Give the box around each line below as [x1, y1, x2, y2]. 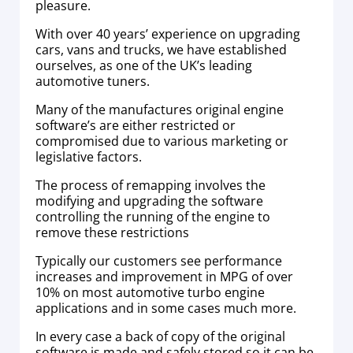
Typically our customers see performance [35, 251, 282, 269]
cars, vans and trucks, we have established [35, 40, 287, 58]
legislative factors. [35, 147, 142, 165]
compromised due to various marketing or [35, 132, 288, 150]
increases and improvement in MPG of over [35, 267, 293, 285]
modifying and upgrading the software [35, 191, 263, 210]
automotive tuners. [35, 72, 150, 90]
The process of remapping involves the [35, 176, 266, 194]
